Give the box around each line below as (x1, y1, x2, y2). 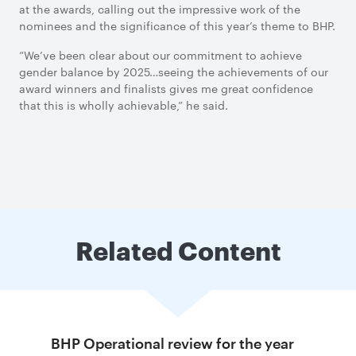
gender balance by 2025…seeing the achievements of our (19, 64, 328, 79)
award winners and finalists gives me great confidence (19, 80, 313, 96)
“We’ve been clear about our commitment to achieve (19, 47, 302, 63)
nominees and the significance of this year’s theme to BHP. (19, 17, 335, 33)
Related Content (75, 232, 281, 266)
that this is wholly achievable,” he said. (19, 97, 228, 113)
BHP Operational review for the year (51, 335, 294, 352)
